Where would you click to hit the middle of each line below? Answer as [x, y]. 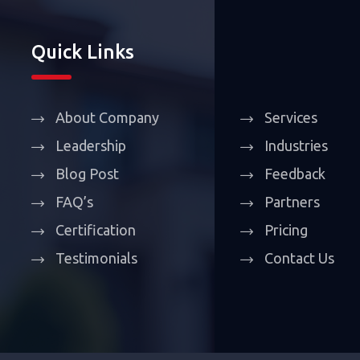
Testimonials [96, 258]
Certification [96, 230]
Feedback [295, 174]
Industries [296, 145]
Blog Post [87, 174]
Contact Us [299, 258]
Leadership [91, 145]
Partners [292, 202]
